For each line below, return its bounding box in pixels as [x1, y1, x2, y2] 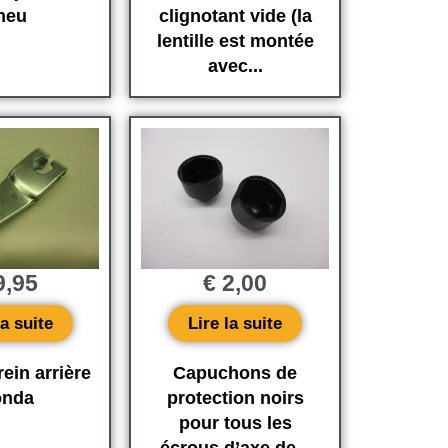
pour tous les [178, 413, 292, 434]
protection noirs [166, 388, 304, 409]
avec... [207, 56, 263, 77]
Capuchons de [173, 363, 298, 384]
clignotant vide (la [158, 6, 312, 27]
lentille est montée [156, 31, 314, 52]
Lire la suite [188, 314, 283, 334]
